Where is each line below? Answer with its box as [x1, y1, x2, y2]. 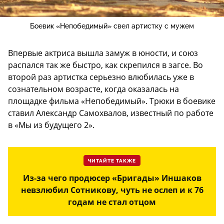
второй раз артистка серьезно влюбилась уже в [8, 71, 194, 83]
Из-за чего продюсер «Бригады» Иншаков [22, 172, 201, 184]
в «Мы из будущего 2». [8, 119, 94, 131]
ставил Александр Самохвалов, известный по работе [8, 107, 213, 119]
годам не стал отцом [68, 196, 156, 208]
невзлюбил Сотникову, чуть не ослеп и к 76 [20, 184, 203, 196]
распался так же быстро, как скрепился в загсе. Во [8, 59, 203, 71]
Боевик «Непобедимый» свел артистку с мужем [30, 22, 194, 30]
